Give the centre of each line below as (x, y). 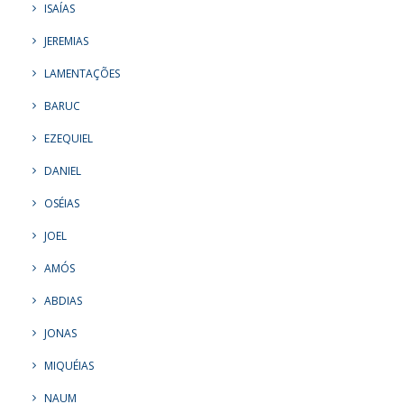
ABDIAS (63, 301)
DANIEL (63, 171)
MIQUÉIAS (69, 366)
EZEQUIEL (69, 138)
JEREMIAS (66, 41)
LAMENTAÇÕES (82, 73)
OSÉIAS (62, 203)
